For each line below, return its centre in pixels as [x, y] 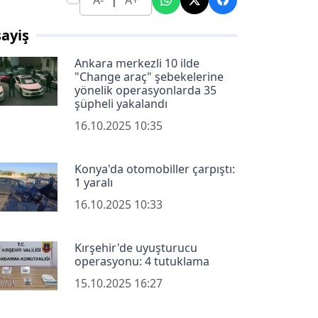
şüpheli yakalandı [121, 104]
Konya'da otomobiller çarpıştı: [154, 169]
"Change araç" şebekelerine [149, 77]
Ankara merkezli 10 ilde [137, 64]
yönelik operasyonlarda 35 [145, 91]
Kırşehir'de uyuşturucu [136, 248]
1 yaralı [93, 183]
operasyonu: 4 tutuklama [142, 262]
